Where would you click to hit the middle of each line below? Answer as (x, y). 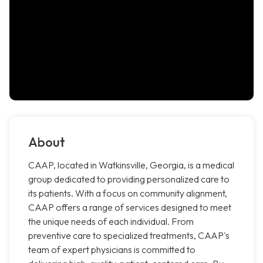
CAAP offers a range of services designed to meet (130, 208)
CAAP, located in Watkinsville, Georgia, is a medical (131, 165)
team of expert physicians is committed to (112, 250)
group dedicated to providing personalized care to (129, 179)
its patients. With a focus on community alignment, (128, 193)
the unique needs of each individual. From (111, 222)
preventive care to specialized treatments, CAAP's (129, 236)
